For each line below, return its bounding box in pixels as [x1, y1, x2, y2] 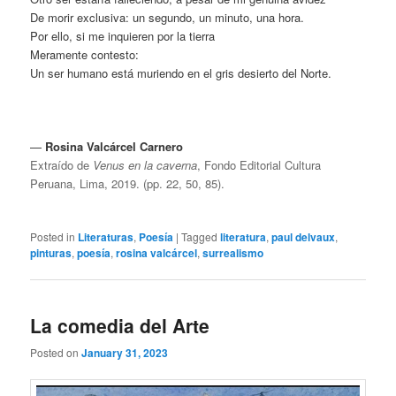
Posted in [30, 228, 76, 244]
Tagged [181, 228, 218, 244]
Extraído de [30, 156, 94, 173]
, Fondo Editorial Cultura [197, 156, 322, 173]
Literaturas [78, 228, 134, 245]
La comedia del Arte [30, 311, 210, 339]
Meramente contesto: [30, 46, 140, 64]
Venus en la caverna [93, 156, 198, 173]
